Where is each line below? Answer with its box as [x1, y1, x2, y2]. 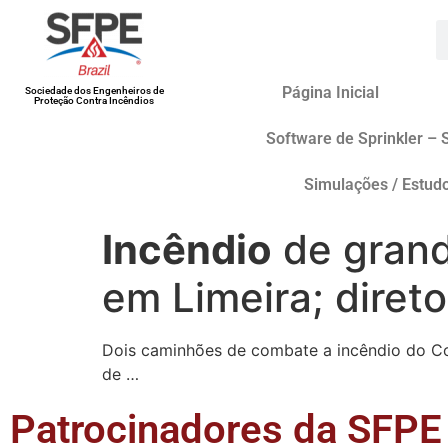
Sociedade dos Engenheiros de [24, 85, 164, 96]
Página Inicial [281, 83, 379, 102]
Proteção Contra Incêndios [34, 95, 155, 106]
